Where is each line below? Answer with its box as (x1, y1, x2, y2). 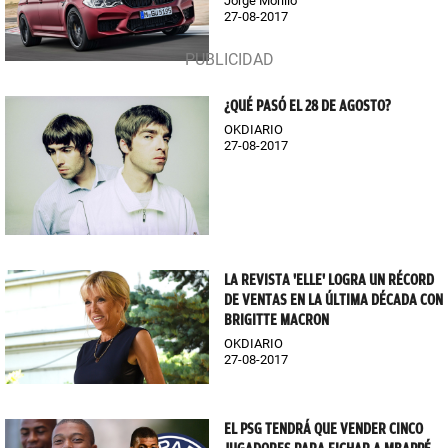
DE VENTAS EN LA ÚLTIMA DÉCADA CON (224, 290, 443, 309)
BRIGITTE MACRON (224, 310, 329, 329)
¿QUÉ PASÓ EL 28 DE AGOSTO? (224, 97, 391, 116)
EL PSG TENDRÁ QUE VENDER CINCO (224, 420, 423, 439)
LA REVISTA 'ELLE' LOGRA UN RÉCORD (224, 270, 434, 289)
